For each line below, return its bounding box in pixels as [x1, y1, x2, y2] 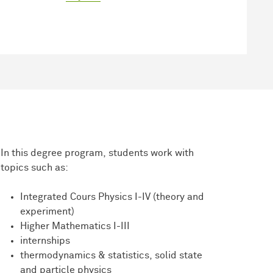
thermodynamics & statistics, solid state [19, 250, 202, 260]
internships [19, 235, 70, 246]
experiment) [19, 206, 74, 216]
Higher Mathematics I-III [19, 221, 130, 231]
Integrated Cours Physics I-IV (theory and [19, 191, 204, 202]
